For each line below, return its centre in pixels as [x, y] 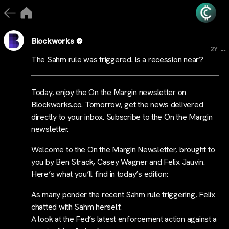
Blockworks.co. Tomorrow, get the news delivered [117, 105]
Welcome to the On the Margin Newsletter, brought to [123, 150]
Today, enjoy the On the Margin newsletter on [109, 92]
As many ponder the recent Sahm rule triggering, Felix [123, 194]
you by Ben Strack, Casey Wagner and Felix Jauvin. [118, 162]
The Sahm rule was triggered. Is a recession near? [117, 60]
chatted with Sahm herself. [76, 207]
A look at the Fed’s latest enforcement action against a [124, 219]
